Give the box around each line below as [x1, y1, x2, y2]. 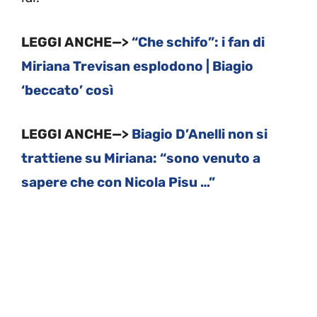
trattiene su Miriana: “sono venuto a [21, 150, 260, 167]
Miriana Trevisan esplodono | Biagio [21, 57, 253, 74]
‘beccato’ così [21, 81, 113, 98]
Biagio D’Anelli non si [132, 126, 267, 143]
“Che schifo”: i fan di [132, 33, 265, 50]
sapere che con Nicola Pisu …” [21, 174, 215, 191]
